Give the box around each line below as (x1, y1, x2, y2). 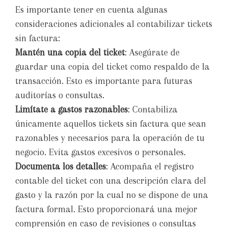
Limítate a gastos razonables (15, 104, 128, 115)
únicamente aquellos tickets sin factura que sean (15, 119, 206, 129)
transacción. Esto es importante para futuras (15, 76, 192, 87)
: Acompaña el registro (106, 161, 194, 172)
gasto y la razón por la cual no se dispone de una (15, 190, 208, 201)
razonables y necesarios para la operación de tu (15, 133, 205, 144)
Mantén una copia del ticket (15, 47, 125, 58)
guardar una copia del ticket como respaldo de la (15, 62, 210, 72)
